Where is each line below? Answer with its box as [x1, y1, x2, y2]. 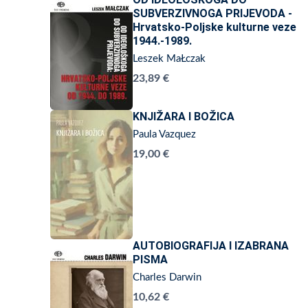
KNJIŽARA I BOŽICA [133, 110, 234, 123]
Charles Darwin [133, 272, 201, 283]
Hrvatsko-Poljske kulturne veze [133, 21, 296, 34]
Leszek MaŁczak [133, 54, 206, 64]
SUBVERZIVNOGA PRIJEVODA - [133, 7, 292, 20]
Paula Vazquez [133, 129, 196, 140]
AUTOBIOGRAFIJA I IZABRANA [133, 239, 289, 252]
